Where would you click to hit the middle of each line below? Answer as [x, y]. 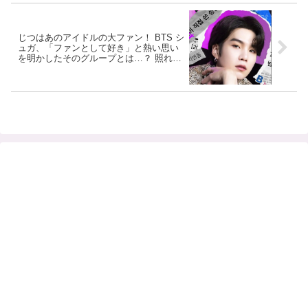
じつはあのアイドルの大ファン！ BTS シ [101, 37]
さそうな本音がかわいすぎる [76, 68]
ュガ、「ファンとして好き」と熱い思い [98, 47]
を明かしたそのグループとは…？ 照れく [100, 58]
